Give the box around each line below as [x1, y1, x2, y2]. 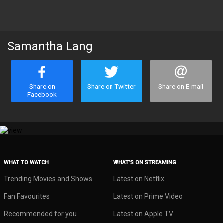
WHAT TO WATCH [4, 159, 49, 166]
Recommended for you [4, 210, 77, 218]
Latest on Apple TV [113, 210, 173, 218]
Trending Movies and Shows [4, 175, 92, 183]
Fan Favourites [4, 192, 50, 200]
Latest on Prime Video [113, 192, 183, 200]
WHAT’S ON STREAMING [113, 159, 176, 166]
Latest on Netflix [113, 175, 164, 183]
